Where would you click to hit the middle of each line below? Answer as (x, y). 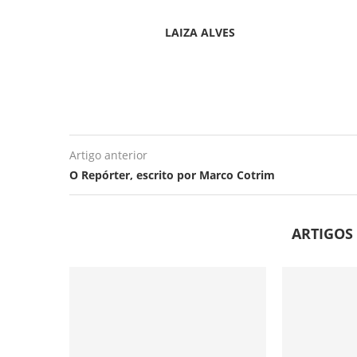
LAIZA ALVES (200, 32)
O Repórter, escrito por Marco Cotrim (172, 175)
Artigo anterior (108, 155)
